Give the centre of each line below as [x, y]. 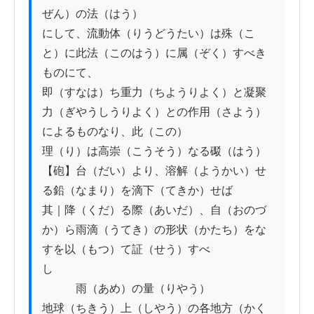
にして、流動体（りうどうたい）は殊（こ [149, 34]
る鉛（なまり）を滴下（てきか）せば [137, 191]
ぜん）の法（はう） [93, 14]
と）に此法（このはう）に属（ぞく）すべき [154, 53]
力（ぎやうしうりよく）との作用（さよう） [154, 112]
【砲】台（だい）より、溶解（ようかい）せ [154, 171]
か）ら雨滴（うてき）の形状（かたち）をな [154, 230]
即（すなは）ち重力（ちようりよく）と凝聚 [154, 93]
